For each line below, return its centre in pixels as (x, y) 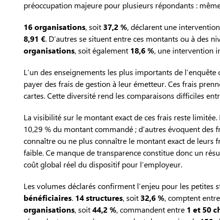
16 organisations (55, 27)
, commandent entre (151, 210)
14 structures (99, 198)
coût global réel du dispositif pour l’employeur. (103, 165)
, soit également (102, 51)
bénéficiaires (48, 198)
